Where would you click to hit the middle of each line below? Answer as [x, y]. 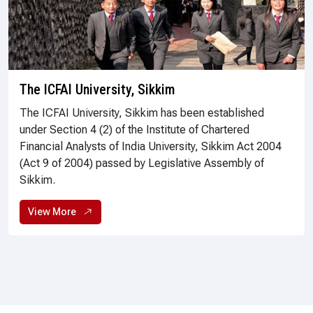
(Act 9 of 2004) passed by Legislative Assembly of [142, 163]
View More [52, 211]
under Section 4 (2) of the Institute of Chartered [134, 129]
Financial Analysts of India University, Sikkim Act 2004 [151, 146]
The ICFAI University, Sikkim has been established [142, 112]
